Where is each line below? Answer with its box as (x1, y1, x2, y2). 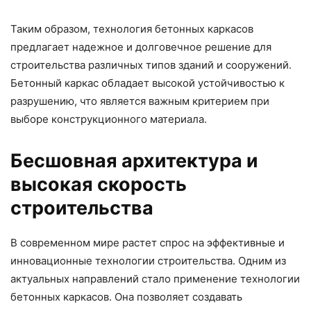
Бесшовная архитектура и (10, 149, 258, 173)
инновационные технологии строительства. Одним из (10, 254, 286, 268)
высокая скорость (10, 173, 187, 196)
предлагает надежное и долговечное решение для (10, 40, 271, 54)
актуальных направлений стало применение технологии (10, 272, 300, 286)
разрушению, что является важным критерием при (10, 94, 269, 108)
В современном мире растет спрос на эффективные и (10, 236, 285, 250)
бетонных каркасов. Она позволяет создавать (10, 290, 242, 304)
